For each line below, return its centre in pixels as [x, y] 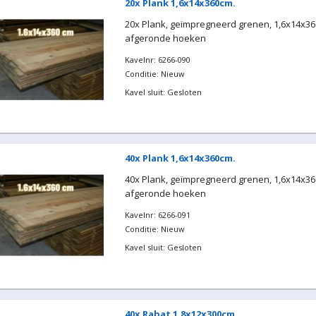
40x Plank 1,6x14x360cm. [180, 158]
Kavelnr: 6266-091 [157, 215]
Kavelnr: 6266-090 [157, 59]
